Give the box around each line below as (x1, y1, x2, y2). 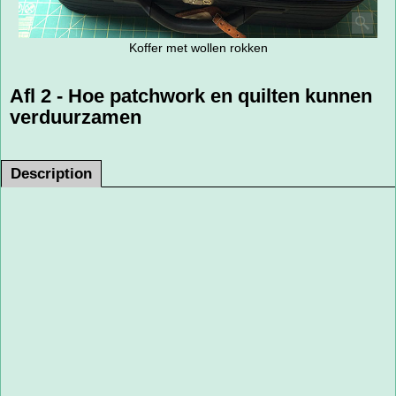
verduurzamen (10, 105, 141, 128)
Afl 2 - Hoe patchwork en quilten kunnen (10, 84, 372, 107)
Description (11, 165, 92, 183)
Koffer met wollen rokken (128, 41, 268, 56)
